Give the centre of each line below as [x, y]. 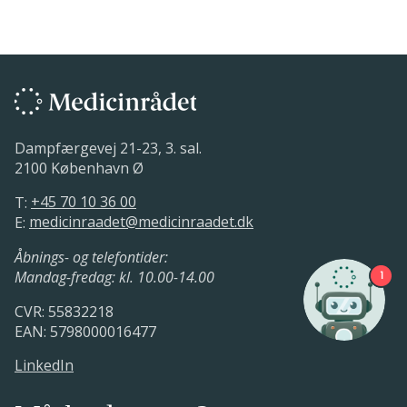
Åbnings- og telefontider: [91, 257]
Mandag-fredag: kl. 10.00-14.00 [114, 277]
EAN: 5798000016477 [85, 331]
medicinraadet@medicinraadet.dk [141, 222]
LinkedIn [44, 366]
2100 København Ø [79, 168]
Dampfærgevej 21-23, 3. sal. [108, 148]
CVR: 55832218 [64, 311]
